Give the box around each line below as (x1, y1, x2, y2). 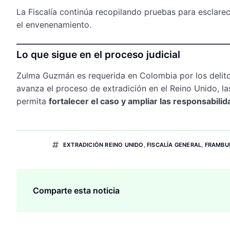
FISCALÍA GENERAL (147, 141, 202, 148)
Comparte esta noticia (33, 185, 120, 196)
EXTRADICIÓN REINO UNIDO (63, 141, 144, 148)
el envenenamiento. (16, 19, 91, 30)
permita (16, 95, 49, 106)
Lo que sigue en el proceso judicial (16, 48, 180, 61)
